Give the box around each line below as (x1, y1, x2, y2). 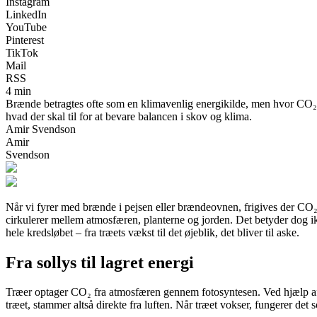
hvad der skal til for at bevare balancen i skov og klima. (6, 110, 252, 122)
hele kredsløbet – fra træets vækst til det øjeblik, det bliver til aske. (6, 226, 299, 238)
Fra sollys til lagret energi (6, 253, 194, 272)
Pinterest (6, 33, 44, 46)
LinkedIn (6, 8, 47, 21)
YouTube (6, 21, 47, 33)
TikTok (6, 46, 38, 59)
